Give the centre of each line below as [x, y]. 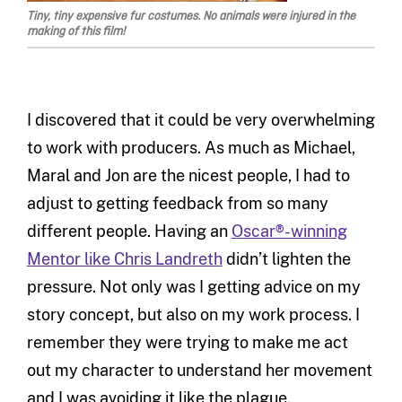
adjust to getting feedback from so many [177, 204]
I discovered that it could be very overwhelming [201, 120]
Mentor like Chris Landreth [124, 259]
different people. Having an [129, 232]
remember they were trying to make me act [187, 343]
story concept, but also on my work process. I [193, 315]
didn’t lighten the [286, 259]
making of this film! [75, 32]
